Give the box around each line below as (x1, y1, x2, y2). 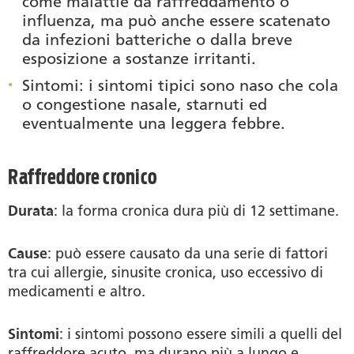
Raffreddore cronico (8, 164, 157, 189)
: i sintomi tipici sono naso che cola (79, 75, 338, 95)
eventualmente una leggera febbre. (22, 113, 285, 133)
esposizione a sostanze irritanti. (22, 48, 256, 68)
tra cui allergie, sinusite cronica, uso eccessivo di (8, 263, 323, 281)
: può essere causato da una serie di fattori (47, 244, 328, 262)
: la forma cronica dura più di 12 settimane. (54, 201, 339, 220)
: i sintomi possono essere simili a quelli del (59, 325, 342, 343)
